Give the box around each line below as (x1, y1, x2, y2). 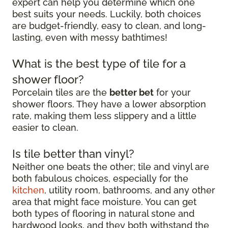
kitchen (12, 185, 44, 196)
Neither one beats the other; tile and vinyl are (12, 161, 209, 173)
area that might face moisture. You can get (12, 196, 196, 208)
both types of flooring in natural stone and (12, 208, 194, 219)
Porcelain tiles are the (12, 87, 109, 98)
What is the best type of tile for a (12, 57, 186, 71)
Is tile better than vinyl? (12, 147, 134, 161)
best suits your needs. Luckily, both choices (12, 9, 201, 20)
